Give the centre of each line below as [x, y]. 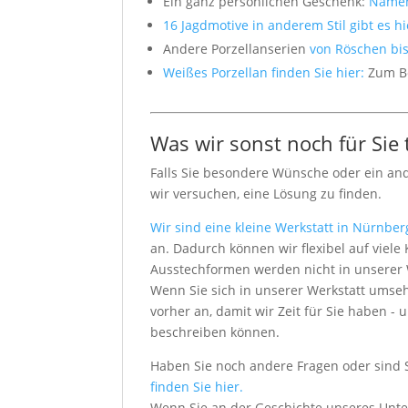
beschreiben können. [215, 331]
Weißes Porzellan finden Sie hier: [266, 72]
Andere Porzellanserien [237, 48]
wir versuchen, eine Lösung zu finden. [266, 193]
